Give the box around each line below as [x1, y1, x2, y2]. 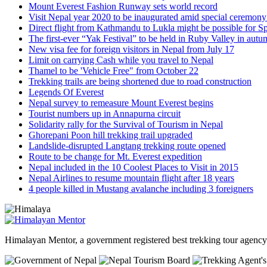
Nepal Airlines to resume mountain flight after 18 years [29, 173, 234, 184]
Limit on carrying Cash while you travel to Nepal [29, 55, 213, 66]
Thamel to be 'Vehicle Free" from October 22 [29, 66, 198, 76]
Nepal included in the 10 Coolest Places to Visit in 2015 [29, 162, 238, 173]
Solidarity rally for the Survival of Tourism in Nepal [29, 119, 223, 130]
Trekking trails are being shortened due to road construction [29, 76, 252, 87]
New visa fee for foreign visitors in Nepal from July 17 [29, 44, 234, 55]
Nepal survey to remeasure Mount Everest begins [29, 98, 213, 108]
